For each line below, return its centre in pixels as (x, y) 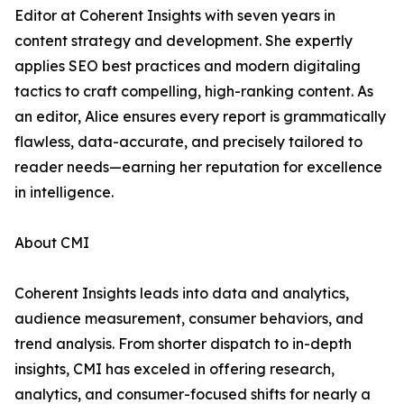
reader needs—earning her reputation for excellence (198, 167)
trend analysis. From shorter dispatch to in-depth (183, 344)
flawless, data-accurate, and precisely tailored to (188, 142)
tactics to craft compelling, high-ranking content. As (194, 92)
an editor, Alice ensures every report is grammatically (200, 117)
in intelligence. (64, 193)
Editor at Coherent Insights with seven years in (175, 16)
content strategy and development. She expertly (184, 41)
